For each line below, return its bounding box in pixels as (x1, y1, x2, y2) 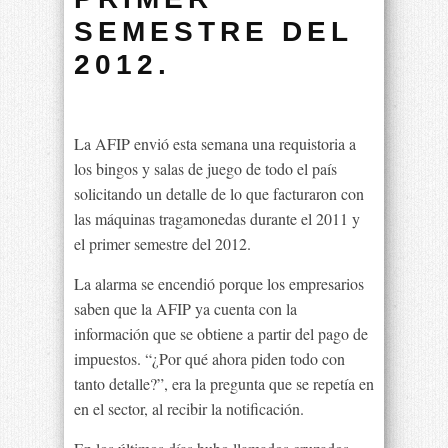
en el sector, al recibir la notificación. (74, 398, 304, 419)
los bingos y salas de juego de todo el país (74, 158, 337, 179)
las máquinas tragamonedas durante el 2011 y (74, 208, 360, 229)
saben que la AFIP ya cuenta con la (74, 298, 297, 319)
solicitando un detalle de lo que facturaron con (74, 183, 364, 204)
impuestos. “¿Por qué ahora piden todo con (74, 348, 345, 369)
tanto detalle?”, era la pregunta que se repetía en (74, 373, 374, 394)
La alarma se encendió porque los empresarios (74, 273, 364, 294)
